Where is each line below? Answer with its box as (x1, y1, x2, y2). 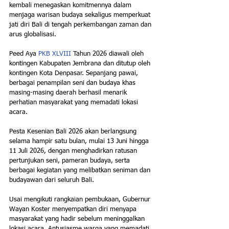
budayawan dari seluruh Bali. (9, 177, 94, 184)
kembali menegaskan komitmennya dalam (9, 2, 133, 9)
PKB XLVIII (38, 51, 71, 58)
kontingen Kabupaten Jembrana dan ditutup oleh (9, 60, 152, 67)
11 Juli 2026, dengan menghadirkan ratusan (9, 148, 139, 155)
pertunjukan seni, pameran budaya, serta (9, 157, 132, 165)
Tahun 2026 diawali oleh (71, 51, 146, 58)
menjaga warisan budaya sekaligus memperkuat (9, 12, 152, 19)
